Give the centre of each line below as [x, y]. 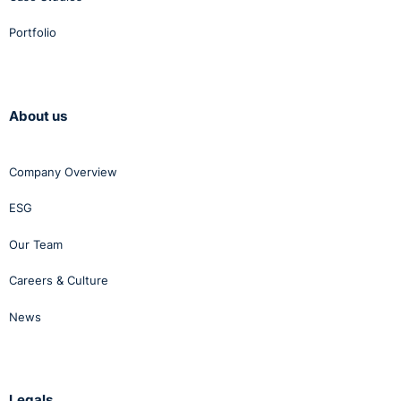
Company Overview [63, 171]
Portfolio [33, 33]
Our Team [36, 244]
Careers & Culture [59, 281]
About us [38, 115]
